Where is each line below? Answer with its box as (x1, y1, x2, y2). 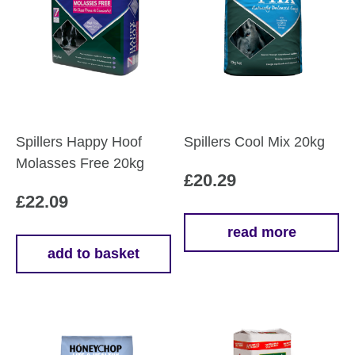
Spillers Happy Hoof (16, 133, 142, 150)
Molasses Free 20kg (16, 155, 144, 171)
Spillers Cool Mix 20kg (184, 133, 326, 150)
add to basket (47, 245, 139, 261)
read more (227, 223, 296, 240)
